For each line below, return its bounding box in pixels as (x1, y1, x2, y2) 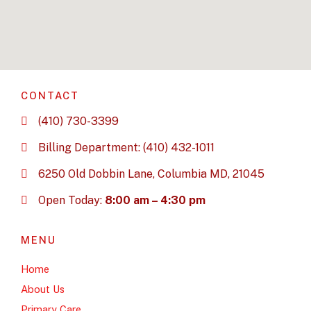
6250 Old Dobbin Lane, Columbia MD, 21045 (38, 167, 264, 180)
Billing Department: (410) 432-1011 (38, 141, 215, 154)
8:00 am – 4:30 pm (105, 194, 205, 207)
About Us (21, 283, 65, 295)
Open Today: (38, 194, 105, 207)
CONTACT (21, 90, 79, 101)
